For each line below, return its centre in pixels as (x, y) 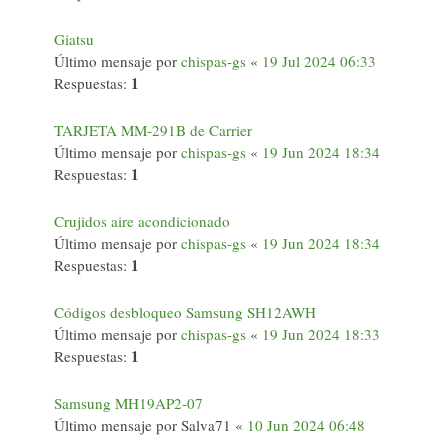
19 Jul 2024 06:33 (319, 61)
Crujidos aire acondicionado (142, 221)
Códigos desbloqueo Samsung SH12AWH (185, 312)
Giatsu (74, 39)
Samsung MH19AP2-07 (128, 403)
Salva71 (206, 425)
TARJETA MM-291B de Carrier (153, 130)
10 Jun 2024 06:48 (306, 425)
